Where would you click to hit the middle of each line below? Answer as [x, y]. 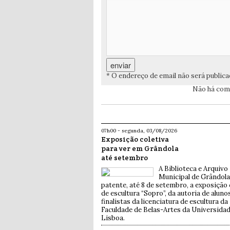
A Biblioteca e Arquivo [193, 169]
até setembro [124, 158]
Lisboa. [113, 218]
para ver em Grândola [140, 149]
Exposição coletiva [135, 139]
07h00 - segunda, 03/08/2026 [139, 131]
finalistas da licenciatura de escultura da [165, 202]
